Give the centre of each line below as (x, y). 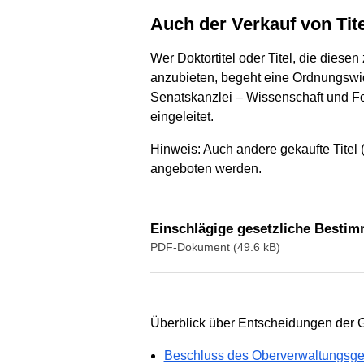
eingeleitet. (182, 116)
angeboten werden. (206, 168)
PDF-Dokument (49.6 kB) (215, 247)
